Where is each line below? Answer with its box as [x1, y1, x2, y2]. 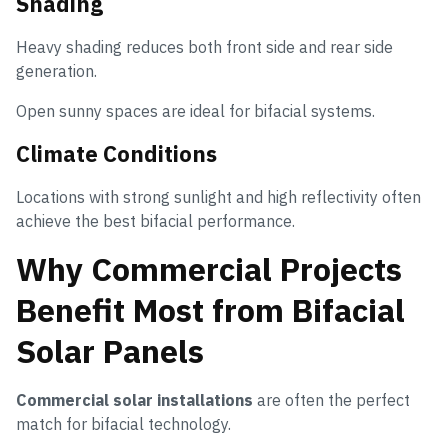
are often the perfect [253, 390, 410, 411]
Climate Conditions [16, 139, 217, 169]
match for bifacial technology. [16, 414, 231, 435]
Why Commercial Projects [16, 248, 402, 291]
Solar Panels [16, 330, 204, 373]
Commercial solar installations [16, 390, 253, 411]
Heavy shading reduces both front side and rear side [16, 37, 393, 58]
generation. [16, 61, 97, 82]
